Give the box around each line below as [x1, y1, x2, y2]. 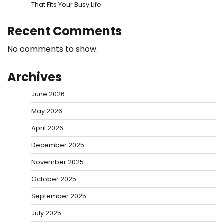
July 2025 [31, 208, 61, 218]
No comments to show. [7, 43, 98, 55]
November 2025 [31, 157, 84, 167]
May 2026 [31, 106, 62, 116]
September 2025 [31, 191, 86, 201]
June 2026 [31, 89, 65, 99]
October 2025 [31, 174, 76, 184]
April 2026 [31, 123, 63, 133]
